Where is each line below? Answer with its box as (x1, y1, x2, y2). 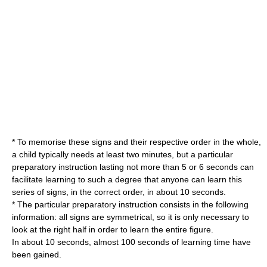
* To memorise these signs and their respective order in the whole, (12, 137, 261, 147)
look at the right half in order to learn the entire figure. (12, 225, 213, 234)
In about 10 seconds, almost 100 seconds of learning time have (12, 237, 251, 247)
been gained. (12, 250, 61, 259)
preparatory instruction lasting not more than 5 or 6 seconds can (12, 162, 254, 172)
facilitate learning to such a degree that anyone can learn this (12, 175, 242, 184)
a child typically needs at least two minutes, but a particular (12, 150, 233, 159)
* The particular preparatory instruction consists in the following (12, 200, 249, 209)
